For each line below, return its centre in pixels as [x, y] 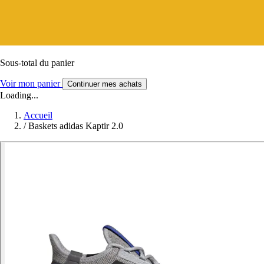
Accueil [38, 115]
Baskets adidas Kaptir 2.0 [76, 126]
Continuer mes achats [105, 84]
